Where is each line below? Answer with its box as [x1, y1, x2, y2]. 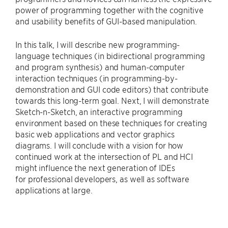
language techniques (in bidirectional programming [15, 50, 206, 61]
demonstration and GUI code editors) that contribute [15, 84, 209, 94]
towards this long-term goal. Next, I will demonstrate [15, 95, 209, 105]
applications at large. [15, 185, 93, 195]
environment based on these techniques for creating [15, 118, 207, 128]
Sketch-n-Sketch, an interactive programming [15, 106, 183, 117]
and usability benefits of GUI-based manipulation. [15, 16, 197, 26]
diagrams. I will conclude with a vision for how [15, 140, 184, 150]
